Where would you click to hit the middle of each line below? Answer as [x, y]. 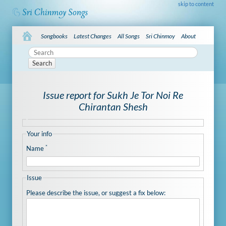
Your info [40, 133]
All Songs [129, 36]
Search [42, 63]
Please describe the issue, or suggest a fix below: [96, 192]
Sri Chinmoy [161, 36]
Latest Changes [93, 36]
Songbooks [54, 36]
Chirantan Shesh [113, 106]
